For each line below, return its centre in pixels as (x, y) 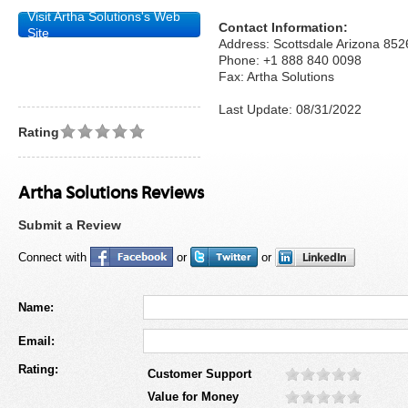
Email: (36, 341)
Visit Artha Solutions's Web (104, 16)
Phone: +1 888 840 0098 (290, 60)
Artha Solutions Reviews (111, 194)
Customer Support (199, 374)
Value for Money (193, 397)
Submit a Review (70, 225)
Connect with (54, 257)
